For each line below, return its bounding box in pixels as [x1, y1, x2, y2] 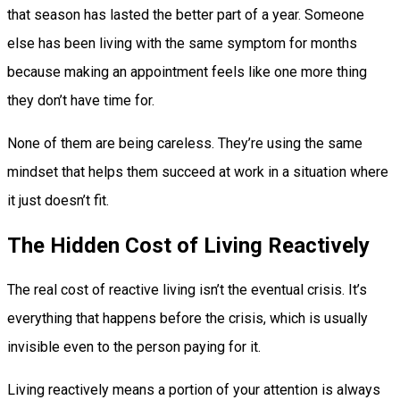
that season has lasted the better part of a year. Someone [7, 5, 364, 23]
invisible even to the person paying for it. [7, 337, 261, 355]
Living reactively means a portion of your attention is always [7, 380, 380, 398]
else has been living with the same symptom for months [7, 34, 357, 52]
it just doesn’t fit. [7, 191, 109, 209]
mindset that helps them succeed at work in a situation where [7, 162, 388, 180]
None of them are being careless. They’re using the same [7, 134, 362, 152]
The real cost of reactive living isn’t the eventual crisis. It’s [7, 280, 367, 298]
